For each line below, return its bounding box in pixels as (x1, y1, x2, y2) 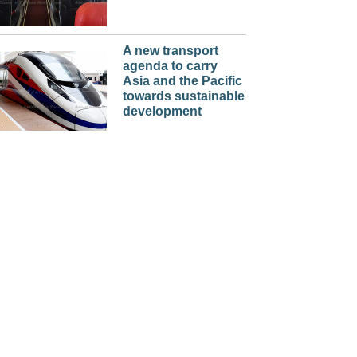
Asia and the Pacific (122, 74, 242, 88)
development (122, 104, 202, 119)
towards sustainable (122, 89, 245, 104)
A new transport (122, 44, 218, 58)
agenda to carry (122, 59, 218, 73)
